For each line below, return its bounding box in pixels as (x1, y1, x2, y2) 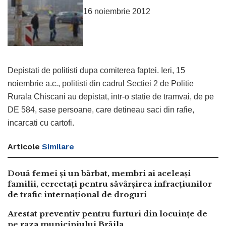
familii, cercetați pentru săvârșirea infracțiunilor (8, 179, 212, 189)
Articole (8, 142, 40, 152)
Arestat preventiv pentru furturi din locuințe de (8, 209, 207, 219)
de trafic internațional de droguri (8, 190, 147, 200)
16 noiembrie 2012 (83, 7, 150, 16)
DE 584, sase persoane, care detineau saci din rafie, (8, 105, 194, 115)
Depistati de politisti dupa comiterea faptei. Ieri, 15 (8, 66, 185, 75)
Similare (42, 142, 74, 152)
